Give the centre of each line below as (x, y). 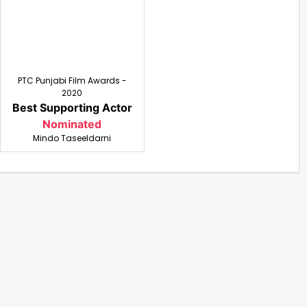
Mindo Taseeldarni (72, 138)
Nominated (72, 124)
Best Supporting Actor (72, 108)
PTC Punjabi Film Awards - (72, 81)
